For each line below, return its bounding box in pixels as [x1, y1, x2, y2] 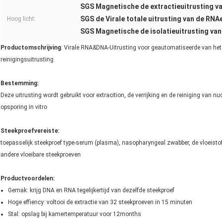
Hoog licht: [7, 15, 36, 23]
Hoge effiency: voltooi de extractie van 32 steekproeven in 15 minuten [8, 199, 192, 206]
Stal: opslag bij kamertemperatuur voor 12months [8, 211, 141, 218]
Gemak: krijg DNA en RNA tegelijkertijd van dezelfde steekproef [8, 187, 174, 194]
